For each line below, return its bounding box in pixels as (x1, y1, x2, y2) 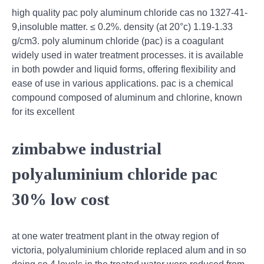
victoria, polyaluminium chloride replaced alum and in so (12, 245, 246, 256)
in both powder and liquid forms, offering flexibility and (12, 64, 236, 75)
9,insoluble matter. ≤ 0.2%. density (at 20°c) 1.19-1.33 (12, 22, 233, 32)
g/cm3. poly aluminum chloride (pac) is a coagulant (12, 36, 223, 47)
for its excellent (12, 107, 74, 117)
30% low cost (12, 190, 110, 209)
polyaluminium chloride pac (12, 164, 217, 184)
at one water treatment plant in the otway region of (12, 231, 219, 242)
